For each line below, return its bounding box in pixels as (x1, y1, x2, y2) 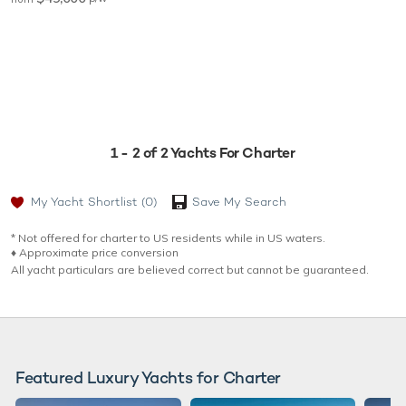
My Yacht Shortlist (31, 193, 138, 209)
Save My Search (192, 193, 286, 209)
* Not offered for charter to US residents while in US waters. (11, 230, 325, 245)
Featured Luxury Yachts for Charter (15, 366, 281, 388)
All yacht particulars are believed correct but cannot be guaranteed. (11, 262, 369, 276)
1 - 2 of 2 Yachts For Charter (111, 142, 295, 162)
